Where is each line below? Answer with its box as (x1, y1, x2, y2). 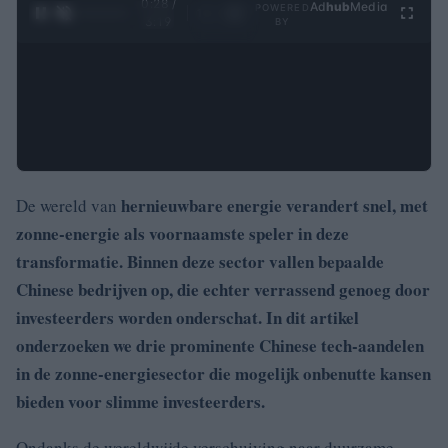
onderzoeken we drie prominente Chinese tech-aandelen (16, 332, 424, 358)
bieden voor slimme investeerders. (16, 388, 265, 414)
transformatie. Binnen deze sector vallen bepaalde (16, 248, 384, 274)
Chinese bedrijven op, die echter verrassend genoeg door (16, 276, 430, 302)
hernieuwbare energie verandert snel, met (121, 192, 428, 218)
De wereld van (16, 193, 121, 217)
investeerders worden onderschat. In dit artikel (16, 304, 359, 330)
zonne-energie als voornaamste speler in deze (16, 220, 349, 246)
